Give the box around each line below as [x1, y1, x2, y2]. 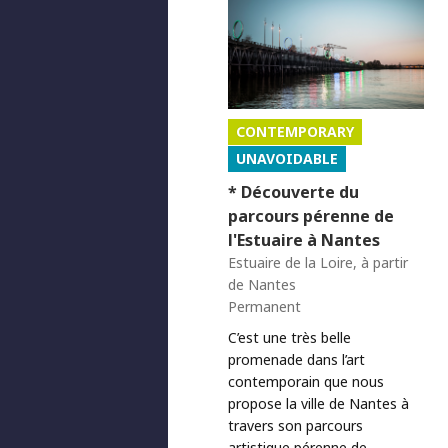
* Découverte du [228, 180, 359, 203]
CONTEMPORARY [236, 121, 354, 141]
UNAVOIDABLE [236, 148, 338, 168]
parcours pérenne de [228, 204, 394, 227]
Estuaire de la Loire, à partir [228, 252, 408, 272]
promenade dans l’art [228, 349, 365, 369]
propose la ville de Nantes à [228, 393, 409, 413]
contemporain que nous [228, 371, 384, 391]
